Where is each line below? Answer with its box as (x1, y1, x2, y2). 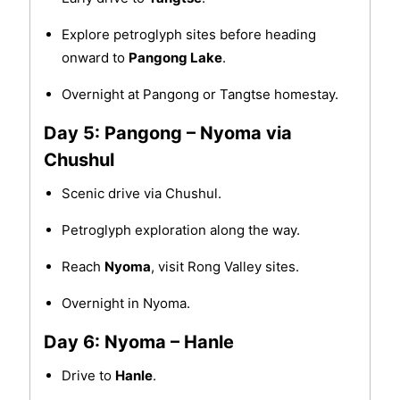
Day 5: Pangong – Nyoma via (43, 122, 292, 145)
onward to (61, 49, 129, 67)
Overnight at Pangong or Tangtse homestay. (61, 86, 338, 104)
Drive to (61, 367, 115, 385)
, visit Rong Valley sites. (150, 258, 299, 276)
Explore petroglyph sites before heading (61, 26, 316, 44)
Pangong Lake (128, 49, 222, 67)
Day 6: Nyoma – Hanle (43, 331, 234, 354)
